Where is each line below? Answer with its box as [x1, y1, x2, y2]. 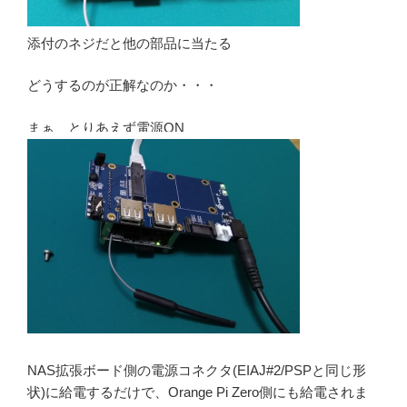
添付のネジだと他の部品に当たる [27, 35, 232, 51]
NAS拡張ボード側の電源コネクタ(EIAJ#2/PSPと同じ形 [27, 362, 366, 379]
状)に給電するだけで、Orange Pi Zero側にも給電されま [27, 384, 368, 401]
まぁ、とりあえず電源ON [27, 119, 184, 135]
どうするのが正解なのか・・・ [27, 77, 218, 94]
